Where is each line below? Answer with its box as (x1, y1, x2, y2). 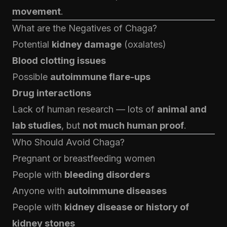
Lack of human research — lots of (12, 104, 157, 115)
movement (12, 6, 61, 17)
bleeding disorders (64, 169, 150, 180)
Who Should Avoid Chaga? (12, 137, 125, 147)
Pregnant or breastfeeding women (12, 153, 155, 164)
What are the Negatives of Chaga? (12, 23, 157, 33)
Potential (12, 39, 52, 50)
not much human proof (83, 120, 184, 131)
